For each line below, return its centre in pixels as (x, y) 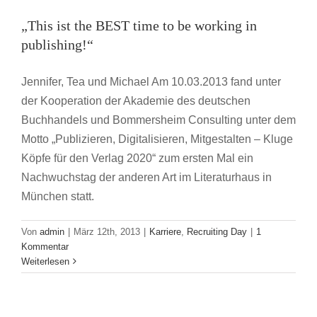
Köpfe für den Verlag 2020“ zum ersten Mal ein (137, 158)
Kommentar (45, 246)
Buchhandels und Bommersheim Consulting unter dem (158, 120)
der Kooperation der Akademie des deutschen (136, 100)
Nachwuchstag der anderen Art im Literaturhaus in (146, 177)
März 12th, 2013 (107, 231)
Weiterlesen (45, 261)
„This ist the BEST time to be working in (139, 25)
